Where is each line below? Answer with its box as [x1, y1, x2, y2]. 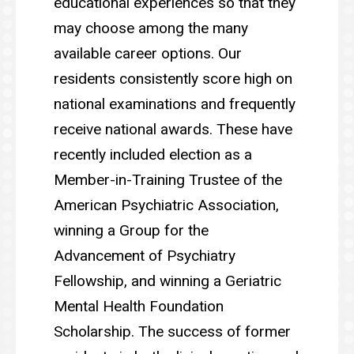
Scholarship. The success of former [54, 322, 291, 341]
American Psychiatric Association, [54, 195, 279, 214]
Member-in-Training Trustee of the [54, 170, 282, 189]
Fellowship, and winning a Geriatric [54, 271, 281, 290]
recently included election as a [54, 145, 252, 164]
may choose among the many [54, 18, 248, 37]
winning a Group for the [54, 220, 209, 239]
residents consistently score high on [54, 69, 292, 88]
